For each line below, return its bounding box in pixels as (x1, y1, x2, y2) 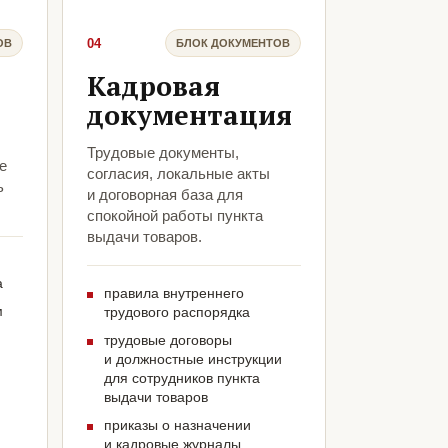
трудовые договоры (103, 332, 232, 349)
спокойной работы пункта (86, 207, 263, 225)
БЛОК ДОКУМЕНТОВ (176, 36, 290, 49)
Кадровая (86, 68, 220, 105)
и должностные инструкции (103, 351, 282, 368)
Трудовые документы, (86, 144, 239, 162)
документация (86, 97, 292, 134)
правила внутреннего (103, 285, 244, 302)
